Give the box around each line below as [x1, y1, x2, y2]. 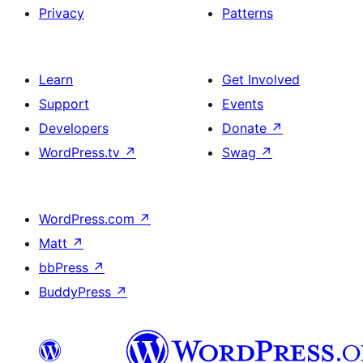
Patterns [222, 5, 273, 22]
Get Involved [222, 71, 300, 88]
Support [39, 96, 89, 113]
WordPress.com [39, 211, 139, 228]
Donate [222, 120, 271, 137]
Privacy [39, 5, 84, 22]
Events [222, 96, 263, 113]
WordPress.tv [39, 144, 124, 161]
